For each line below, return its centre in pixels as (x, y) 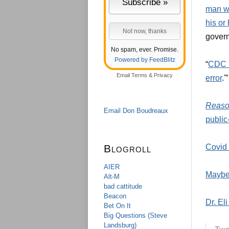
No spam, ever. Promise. (145, 50)
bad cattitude (123, 186)
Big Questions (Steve (135, 215)
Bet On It (117, 206)
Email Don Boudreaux (136, 111)
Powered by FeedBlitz (145, 60)
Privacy (163, 75)
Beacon (115, 196)
